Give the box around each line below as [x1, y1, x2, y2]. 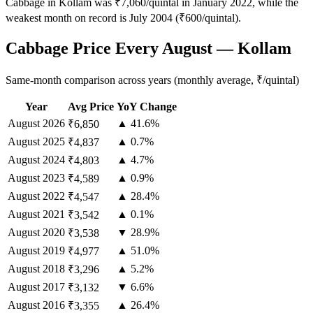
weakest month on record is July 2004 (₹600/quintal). [6, 12, 241, 24]
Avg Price [68, 100, 114, 112]
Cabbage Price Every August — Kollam [6, 38, 291, 57]
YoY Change [117, 100, 177, 112]
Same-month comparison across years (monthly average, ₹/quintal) [6, 73, 299, 86]
